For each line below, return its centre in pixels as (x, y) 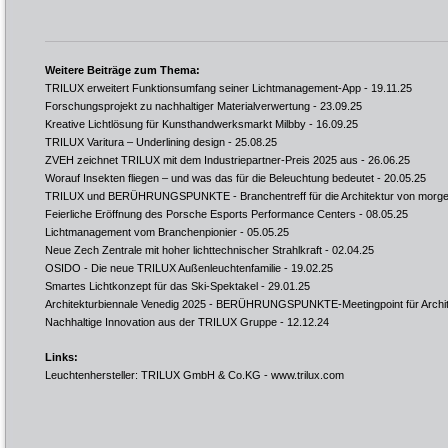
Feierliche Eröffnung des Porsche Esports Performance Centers (200, 214)
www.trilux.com (307, 375)
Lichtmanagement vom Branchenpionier (141, 232)
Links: (61, 357)
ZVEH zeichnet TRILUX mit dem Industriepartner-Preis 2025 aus (201, 160)
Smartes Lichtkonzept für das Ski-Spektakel (151, 286)
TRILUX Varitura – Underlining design (135, 142)
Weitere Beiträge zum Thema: (122, 70)
